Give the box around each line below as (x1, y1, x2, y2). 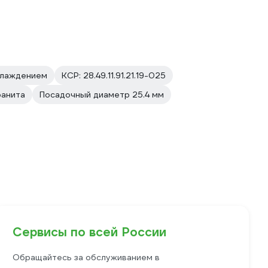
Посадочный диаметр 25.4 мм (39, 89, 164, 100)
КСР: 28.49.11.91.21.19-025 (62, 70, 166, 81)
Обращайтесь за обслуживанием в (13, 252, 160, 263)
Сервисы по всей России (13, 224, 167, 240)
